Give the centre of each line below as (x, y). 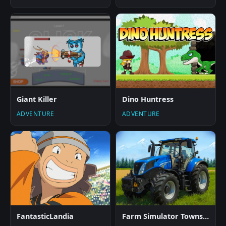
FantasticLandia (45, 216)
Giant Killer (37, 99)
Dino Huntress (148, 99)
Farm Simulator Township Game (206, 216)
